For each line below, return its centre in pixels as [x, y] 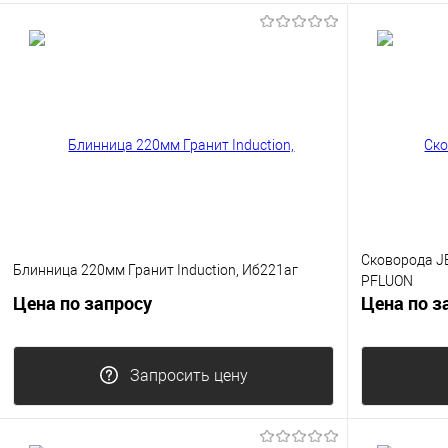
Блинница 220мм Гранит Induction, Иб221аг [155, 270]
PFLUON [387, 280]
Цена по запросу [82, 303]
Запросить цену [188, 376]
